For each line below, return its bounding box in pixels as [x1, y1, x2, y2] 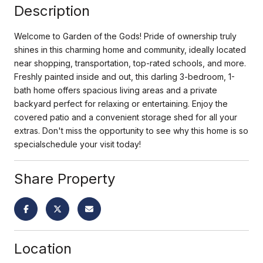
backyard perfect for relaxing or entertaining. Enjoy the [14, 98, 228, 109]
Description [14, 2, 90, 19]
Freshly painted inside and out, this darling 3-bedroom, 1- [14, 71, 235, 82]
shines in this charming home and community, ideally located [14, 44, 246, 55]
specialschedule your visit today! [14, 139, 141, 149]
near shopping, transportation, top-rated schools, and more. [14, 58, 246, 68]
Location [14, 240, 72, 257]
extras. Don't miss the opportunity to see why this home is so [14, 125, 248, 136]
